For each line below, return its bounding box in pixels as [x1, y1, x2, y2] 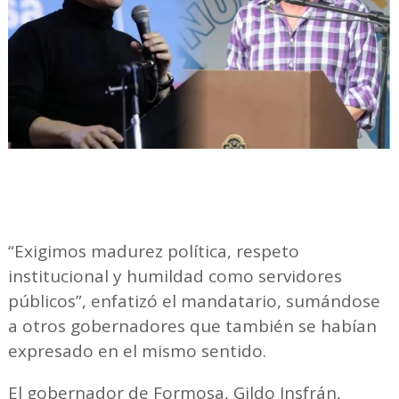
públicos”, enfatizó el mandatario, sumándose [7, 289, 380, 313]
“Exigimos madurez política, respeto [7, 240, 299, 264]
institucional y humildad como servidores [7, 265, 342, 289]
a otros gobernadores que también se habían [7, 314, 377, 338]
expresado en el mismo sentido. [7, 339, 266, 363]
